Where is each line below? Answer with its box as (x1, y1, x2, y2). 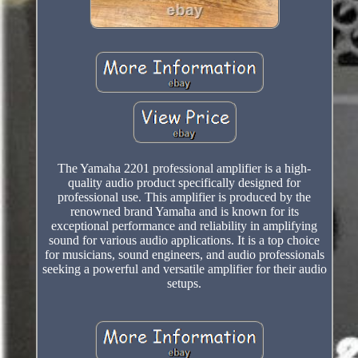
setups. (167, 276, 202, 290)
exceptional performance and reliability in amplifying (51, 218, 318, 233)
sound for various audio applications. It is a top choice (49, 233, 320, 247)
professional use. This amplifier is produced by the (58, 189, 312, 204)
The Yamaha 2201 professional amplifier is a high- (58, 161, 312, 175)
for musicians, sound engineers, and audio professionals (44, 247, 324, 261)
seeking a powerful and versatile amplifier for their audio (42, 261, 327, 276)
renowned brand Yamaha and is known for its (70, 204, 299, 218)
